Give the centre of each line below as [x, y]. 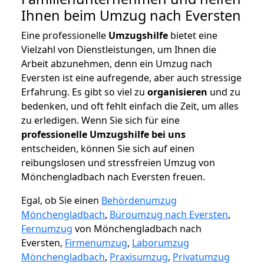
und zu [224, 92]
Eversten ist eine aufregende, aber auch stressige [131, 78]
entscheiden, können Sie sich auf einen [108, 149]
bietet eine [193, 36]
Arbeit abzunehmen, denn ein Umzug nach [117, 64]
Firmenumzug [96, 243]
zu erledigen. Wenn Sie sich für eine [100, 121]
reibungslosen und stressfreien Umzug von [118, 163]
